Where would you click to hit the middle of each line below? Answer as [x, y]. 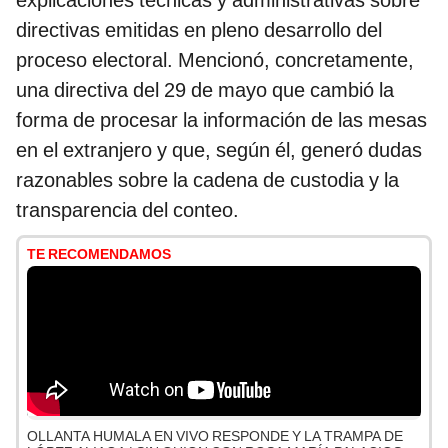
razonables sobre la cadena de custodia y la [207, 180]
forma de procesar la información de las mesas [221, 120]
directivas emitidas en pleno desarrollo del [199, 30]
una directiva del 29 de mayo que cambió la [205, 90]
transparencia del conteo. [127, 210]
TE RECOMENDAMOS [99, 254]
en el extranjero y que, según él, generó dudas [219, 150]
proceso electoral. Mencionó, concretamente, [215, 60]
